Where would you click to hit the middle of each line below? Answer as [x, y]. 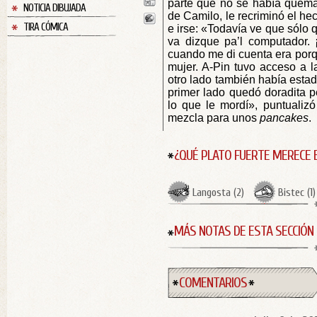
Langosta [212, 192]
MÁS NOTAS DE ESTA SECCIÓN [244, 231]
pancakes [284, 118]
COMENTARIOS [213, 283]
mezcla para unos [214, 118]
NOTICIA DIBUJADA [54, 8]
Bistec [291, 192]
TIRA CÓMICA [46, 27]
